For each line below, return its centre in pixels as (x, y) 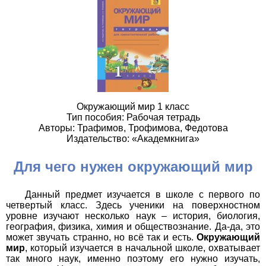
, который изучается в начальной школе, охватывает (142, 248)
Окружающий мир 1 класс (133, 107)
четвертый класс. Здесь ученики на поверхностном (133, 205)
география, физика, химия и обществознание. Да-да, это (133, 227)
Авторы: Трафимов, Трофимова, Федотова (133, 128)
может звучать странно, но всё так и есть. (101, 237)
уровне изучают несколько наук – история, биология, (133, 216)
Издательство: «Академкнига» (133, 139)
